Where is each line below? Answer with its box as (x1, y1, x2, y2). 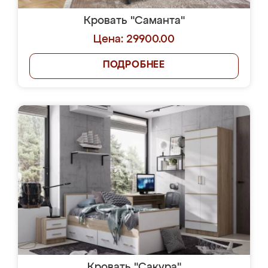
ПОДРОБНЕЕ (102, 60, 166, 70)
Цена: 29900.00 (93, 34, 175, 45)
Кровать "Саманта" (83, 16, 185, 26)
